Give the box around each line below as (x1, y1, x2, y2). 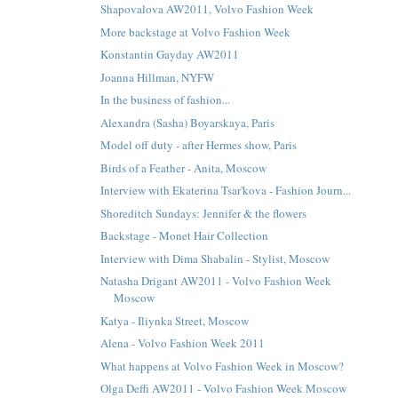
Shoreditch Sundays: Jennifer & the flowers (100, 204, 307, 221)
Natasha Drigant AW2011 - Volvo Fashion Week (100, 273, 332, 290)
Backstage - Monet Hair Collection (100, 227, 269, 244)
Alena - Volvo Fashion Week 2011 (100, 335, 266, 352)
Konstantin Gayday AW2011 (100, 46, 240, 63)
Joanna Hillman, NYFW (100, 68, 215, 85)
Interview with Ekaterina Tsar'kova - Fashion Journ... (100, 182, 352, 199)
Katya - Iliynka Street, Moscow (100, 312, 250, 329)
